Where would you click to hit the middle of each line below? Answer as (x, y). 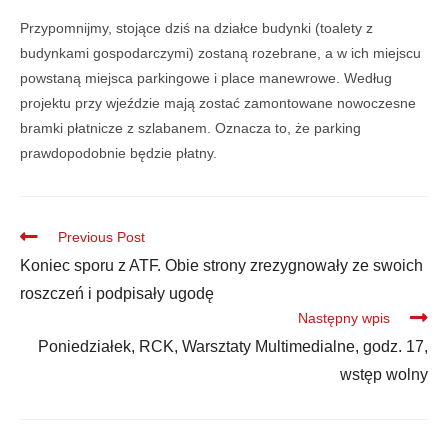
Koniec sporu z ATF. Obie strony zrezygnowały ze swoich (221, 266)
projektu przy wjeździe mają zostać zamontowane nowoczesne (218, 103)
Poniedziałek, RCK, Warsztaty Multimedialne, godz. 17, (233, 347)
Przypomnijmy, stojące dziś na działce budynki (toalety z (196, 28)
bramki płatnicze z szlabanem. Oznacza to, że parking (190, 128)
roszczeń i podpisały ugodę (117, 294)
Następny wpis (344, 318)
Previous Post (101, 237)
